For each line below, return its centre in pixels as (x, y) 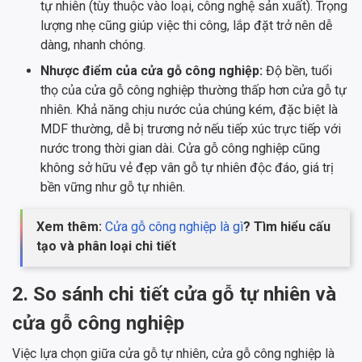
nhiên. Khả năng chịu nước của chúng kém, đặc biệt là (189, 110)
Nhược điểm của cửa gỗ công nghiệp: (153, 71)
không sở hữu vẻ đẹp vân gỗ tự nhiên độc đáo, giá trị (187, 168)
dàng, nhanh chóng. (93, 45)
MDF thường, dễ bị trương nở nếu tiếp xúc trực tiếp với (191, 129)
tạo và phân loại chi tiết (106, 246)
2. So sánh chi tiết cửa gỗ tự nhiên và (174, 295)
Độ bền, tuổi (299, 71)
